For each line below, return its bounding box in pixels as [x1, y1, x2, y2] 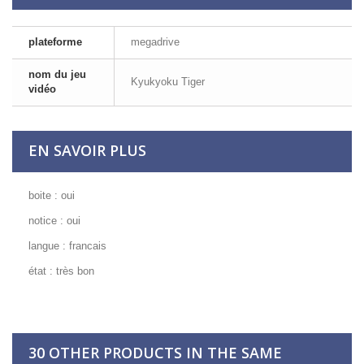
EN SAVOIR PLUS [28, 141, 146, 161]
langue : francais [28, 240, 106, 253]
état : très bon [28, 265, 94, 278]
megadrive [131, 36, 180, 49]
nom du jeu [28, 68, 86, 81]
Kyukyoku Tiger [131, 76, 205, 89]
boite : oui [28, 189, 75, 202]
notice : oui [28, 214, 80, 227]
